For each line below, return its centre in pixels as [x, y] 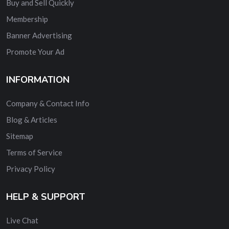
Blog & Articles [32, 119]
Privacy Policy [31, 168]
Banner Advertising [39, 35]
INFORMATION [38, 79]
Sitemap [20, 136]
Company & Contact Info [48, 103]
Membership [27, 19]
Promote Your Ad [35, 51]
